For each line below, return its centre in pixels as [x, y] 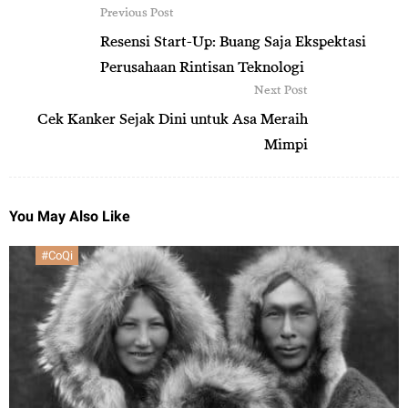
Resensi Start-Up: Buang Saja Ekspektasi [233, 41]
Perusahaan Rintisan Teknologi [202, 66]
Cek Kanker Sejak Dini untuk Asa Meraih [173, 118]
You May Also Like [70, 216]
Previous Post [137, 11]
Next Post [281, 89]
